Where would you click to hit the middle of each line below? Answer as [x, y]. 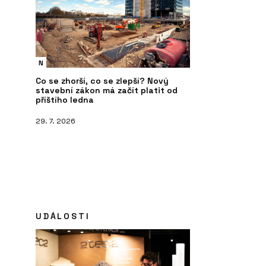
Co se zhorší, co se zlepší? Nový [102, 80]
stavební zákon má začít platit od [107, 90]
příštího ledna [65, 99]
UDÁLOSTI [63, 216]
